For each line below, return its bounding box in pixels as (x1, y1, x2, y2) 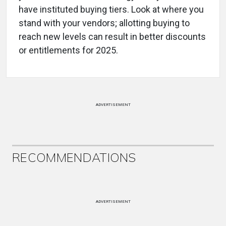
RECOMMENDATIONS (12, 149, 136, 165)
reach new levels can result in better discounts (19, 31, 206, 42)
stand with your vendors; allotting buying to (19, 17, 190, 28)
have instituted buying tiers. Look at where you (19, 4, 204, 15)
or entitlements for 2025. (19, 44, 118, 55)
